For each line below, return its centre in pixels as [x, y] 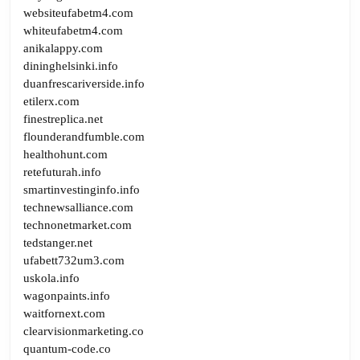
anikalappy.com [63, 48]
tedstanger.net [58, 242]
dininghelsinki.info [71, 65]
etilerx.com [51, 101]
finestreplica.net [63, 119]
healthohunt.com [65, 154]
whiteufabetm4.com [73, 30]
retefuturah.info [62, 172]
